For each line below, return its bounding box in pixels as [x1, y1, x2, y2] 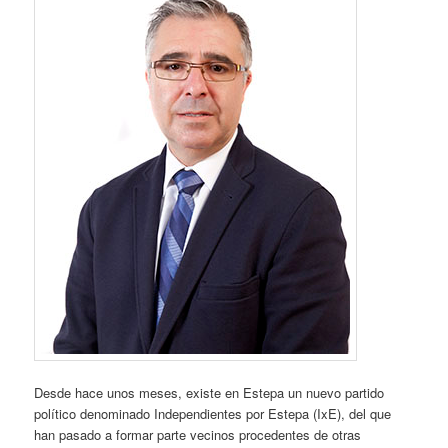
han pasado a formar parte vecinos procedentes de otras [34, 424, 362, 444]
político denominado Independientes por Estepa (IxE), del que [34, 403, 392, 423]
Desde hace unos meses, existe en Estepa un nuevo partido [34, 382, 385, 402]
